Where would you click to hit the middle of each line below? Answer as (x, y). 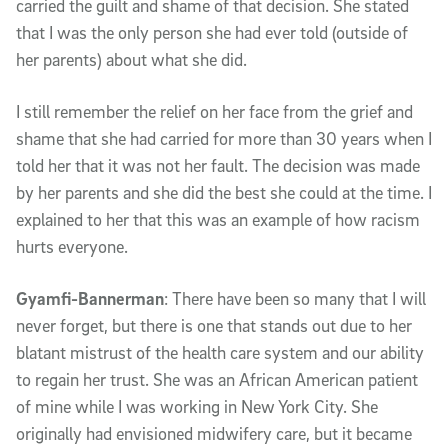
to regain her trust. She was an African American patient (217, 379)
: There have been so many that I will (295, 298)
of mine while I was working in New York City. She (197, 406)
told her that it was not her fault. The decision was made (218, 165)
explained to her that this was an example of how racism (218, 219)
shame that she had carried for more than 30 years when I (224, 138)
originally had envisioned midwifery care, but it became (214, 433)
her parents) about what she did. (131, 59)
